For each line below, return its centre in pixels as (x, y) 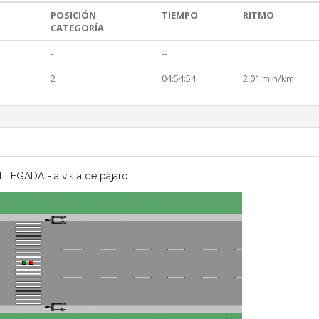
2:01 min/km (268, 79)
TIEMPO (180, 15)
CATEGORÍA (77, 28)
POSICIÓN (73, 15)
